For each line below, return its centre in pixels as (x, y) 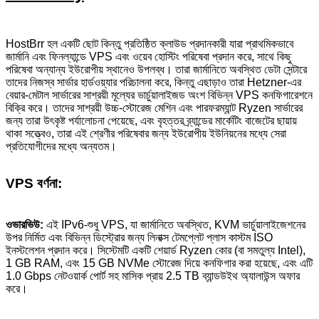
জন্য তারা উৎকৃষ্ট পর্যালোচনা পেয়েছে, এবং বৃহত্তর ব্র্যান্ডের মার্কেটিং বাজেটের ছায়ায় (151, 120)
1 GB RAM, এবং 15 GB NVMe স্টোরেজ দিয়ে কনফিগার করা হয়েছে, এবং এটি (159, 263)
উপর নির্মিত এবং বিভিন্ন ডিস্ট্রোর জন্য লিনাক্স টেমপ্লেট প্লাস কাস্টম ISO (139, 238)
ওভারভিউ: (25, 225)
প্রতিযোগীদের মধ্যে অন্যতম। (61, 146)
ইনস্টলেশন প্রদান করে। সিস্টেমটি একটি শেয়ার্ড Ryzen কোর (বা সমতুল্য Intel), (156, 251)
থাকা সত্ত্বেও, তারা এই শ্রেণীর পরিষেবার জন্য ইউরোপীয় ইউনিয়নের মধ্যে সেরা (146, 133)
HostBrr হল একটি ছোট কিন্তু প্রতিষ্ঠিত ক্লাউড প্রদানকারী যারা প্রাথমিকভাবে (150, 43)
